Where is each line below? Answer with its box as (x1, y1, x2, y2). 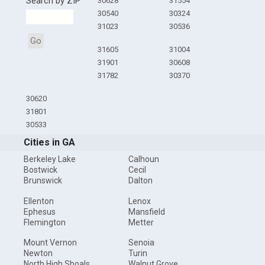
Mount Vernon (24, 238, 77, 248)
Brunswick (24, 176, 63, 186)
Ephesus (24, 206, 56, 216)
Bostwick (24, 165, 58, 175)
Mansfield (128, 206, 165, 216)
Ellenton (24, 196, 54, 206)
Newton (24, 248, 53, 258)
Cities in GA (24, 137, 76, 148)
